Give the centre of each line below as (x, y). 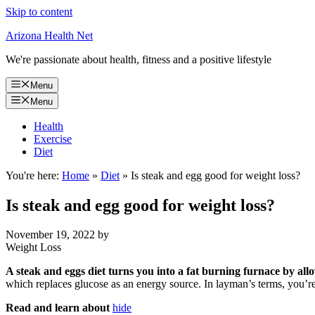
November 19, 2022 (50, 235)
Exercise (53, 139)
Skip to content (39, 12)
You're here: (32, 175)
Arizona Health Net (49, 36)
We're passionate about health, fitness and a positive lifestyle (139, 59)
